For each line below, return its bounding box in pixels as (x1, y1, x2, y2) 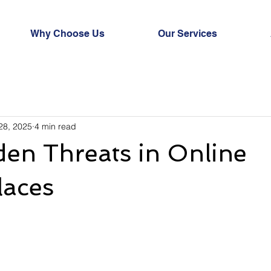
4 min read (34, 120, 76, 132)
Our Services (158, 28, 217, 39)
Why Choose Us (30, 28, 105, 39)
